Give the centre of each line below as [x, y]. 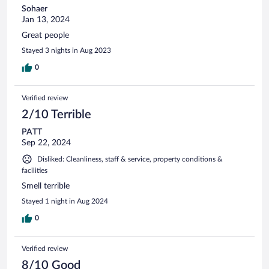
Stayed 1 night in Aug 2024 [65, 201]
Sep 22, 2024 [46, 143]
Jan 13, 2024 [46, 20]
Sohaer [35, 9]
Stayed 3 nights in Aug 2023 [66, 50]
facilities [35, 170]
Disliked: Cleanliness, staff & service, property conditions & [130, 159]
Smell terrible [46, 186]
